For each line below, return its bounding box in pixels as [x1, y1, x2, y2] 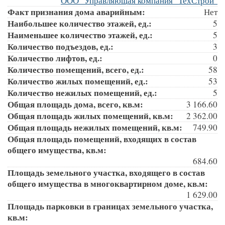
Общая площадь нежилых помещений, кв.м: [8, 121, 185, 134]
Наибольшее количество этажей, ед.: [8, 17, 155, 30]
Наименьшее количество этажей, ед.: [8, 28, 156, 41]
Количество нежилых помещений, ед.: [8, 86, 160, 99]
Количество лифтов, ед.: [8, 51, 105, 64]
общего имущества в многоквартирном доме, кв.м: [8, 177, 211, 190]
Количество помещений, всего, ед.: [8, 63, 147, 76]
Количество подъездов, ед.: [8, 40, 117, 53]
